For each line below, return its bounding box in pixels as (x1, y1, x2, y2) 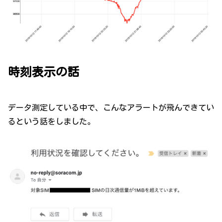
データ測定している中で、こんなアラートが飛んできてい (8, 103, 214, 111)
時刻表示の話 (8, 65, 79, 78)
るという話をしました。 (8, 117, 95, 125)
